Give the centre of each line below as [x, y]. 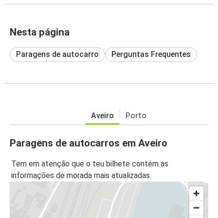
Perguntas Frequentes [151, 54]
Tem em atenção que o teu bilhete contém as [90, 164]
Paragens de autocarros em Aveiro [89, 143]
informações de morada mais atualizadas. [81, 176]
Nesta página [40, 32]
